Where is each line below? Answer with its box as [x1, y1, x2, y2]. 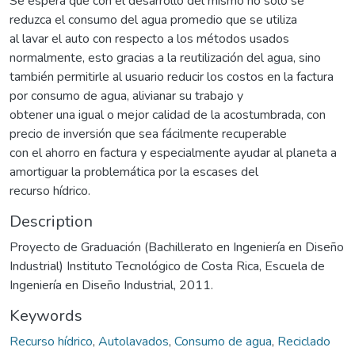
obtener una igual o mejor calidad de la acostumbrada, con [10, 105, 326, 124]
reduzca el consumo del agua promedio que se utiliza [10, 10, 297, 29]
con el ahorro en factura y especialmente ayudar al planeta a [10, 143, 337, 162]
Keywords [10, 304, 82, 326]
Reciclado [277, 332, 330, 350]
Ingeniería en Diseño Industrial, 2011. [10, 276, 213, 294]
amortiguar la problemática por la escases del [10, 162, 258, 181]
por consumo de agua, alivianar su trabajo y [10, 86, 243, 105]
